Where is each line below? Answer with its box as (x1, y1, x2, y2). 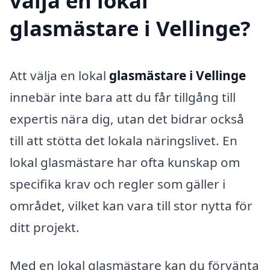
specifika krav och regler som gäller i (10, 175, 225, 192)
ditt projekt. (10, 218, 80, 236)
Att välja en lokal (10, 66, 109, 84)
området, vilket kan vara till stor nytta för (10, 196, 253, 214)
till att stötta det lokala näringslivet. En (10, 131, 237, 149)
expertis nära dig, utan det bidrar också (10, 110, 244, 127)
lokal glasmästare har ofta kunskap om (10, 153, 240, 171)
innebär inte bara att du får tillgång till (10, 88, 236, 105)
